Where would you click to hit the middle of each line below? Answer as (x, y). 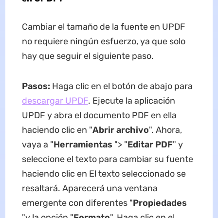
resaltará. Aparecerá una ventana (90, 189)
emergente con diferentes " (77, 203)
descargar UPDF (55, 101)
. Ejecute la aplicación (131, 101)
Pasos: (36, 86)
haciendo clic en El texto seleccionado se (104, 174)
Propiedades (160, 203)
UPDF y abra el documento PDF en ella (99, 116)
